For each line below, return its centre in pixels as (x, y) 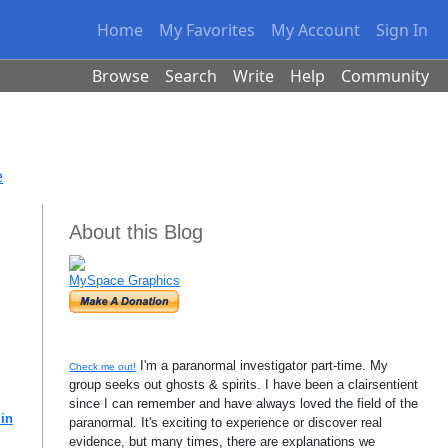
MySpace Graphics (125, 280)
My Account (316, 29)
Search (191, 76)
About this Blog (136, 232)
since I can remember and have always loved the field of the (244, 403)
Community (385, 76)
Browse (121, 76)
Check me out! (103, 366)
